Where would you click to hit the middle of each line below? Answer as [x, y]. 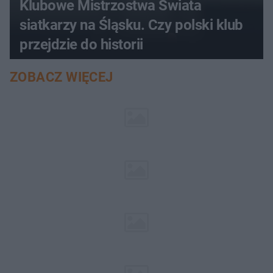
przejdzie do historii [81, 44]
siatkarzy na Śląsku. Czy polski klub [131, 25]
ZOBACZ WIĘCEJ [62, 77]
